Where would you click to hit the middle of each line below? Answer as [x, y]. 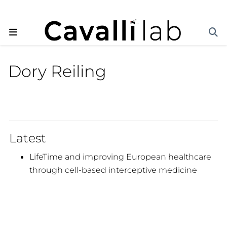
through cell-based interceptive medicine [113, 169]
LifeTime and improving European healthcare [120, 156]
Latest [27, 138]
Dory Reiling [58, 71]
